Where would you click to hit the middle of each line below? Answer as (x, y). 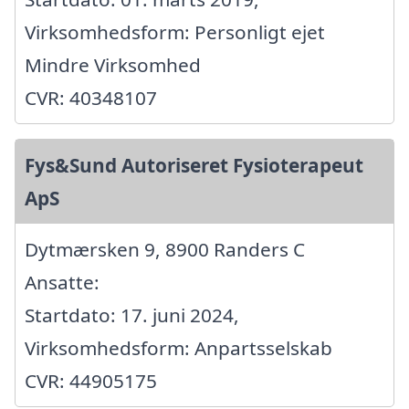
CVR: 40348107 (91, 98)
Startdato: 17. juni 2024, (132, 315)
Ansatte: (62, 283)
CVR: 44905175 (91, 381)
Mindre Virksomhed (113, 65)
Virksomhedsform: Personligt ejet (175, 32)
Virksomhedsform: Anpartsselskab (178, 348)
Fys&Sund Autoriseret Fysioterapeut (194, 166)
